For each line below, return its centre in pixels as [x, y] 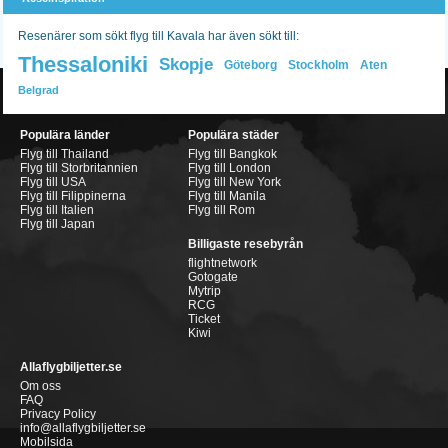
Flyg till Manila [227, 196]
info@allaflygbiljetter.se [83, 428]
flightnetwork [222, 263]
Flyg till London [229, 168]
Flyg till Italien [57, 210]
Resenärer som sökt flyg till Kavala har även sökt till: [158, 36]
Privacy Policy [58, 414]
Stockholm [318, 64]
